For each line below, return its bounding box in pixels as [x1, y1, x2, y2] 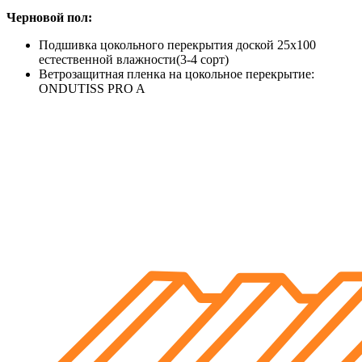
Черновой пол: [6, 11, 92, 24]
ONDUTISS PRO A [39, 82, 145, 95]
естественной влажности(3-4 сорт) [39, 53, 229, 66]
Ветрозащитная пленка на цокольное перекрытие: [39, 67, 314, 81]
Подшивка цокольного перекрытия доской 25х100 [39, 38, 316, 52]
